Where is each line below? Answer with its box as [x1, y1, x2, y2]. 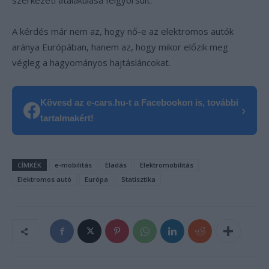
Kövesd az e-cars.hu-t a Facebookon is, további [40, 97, 238, 107]
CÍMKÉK [17, 160, 41, 169]
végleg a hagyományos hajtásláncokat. [12, 56, 171, 68]
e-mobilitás [55, 160, 92, 169]
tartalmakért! [40, 113, 94, 123]
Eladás [105, 160, 127, 169]
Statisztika [121, 175, 156, 184]
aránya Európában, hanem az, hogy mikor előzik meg [12, 41, 228, 53]
